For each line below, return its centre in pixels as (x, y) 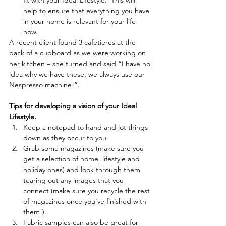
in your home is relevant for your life (80, 21)
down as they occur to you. (69, 138)
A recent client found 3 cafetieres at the (73, 43)
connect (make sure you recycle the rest (88, 191)
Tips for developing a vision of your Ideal (74, 106)
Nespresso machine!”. (44, 85)
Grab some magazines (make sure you (84, 149)
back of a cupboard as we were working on (78, 53)
